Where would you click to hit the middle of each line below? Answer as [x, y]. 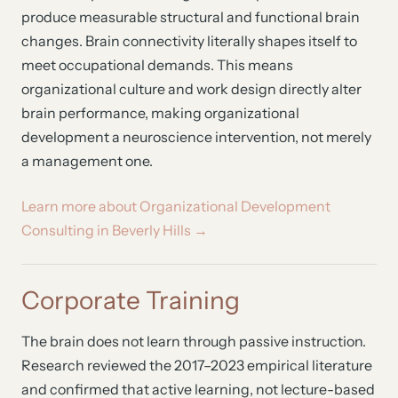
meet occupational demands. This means [157, 65]
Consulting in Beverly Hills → [115, 230]
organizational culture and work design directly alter [191, 89]
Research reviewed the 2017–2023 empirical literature [197, 365]
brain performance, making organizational [160, 113]
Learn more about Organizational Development [176, 206]
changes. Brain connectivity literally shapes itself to [189, 41]
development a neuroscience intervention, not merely [196, 137]
